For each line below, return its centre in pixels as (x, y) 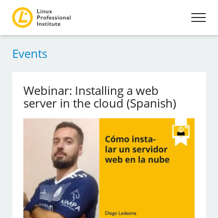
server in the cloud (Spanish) (100, 103)
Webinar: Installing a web (91, 90)
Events (30, 53)
